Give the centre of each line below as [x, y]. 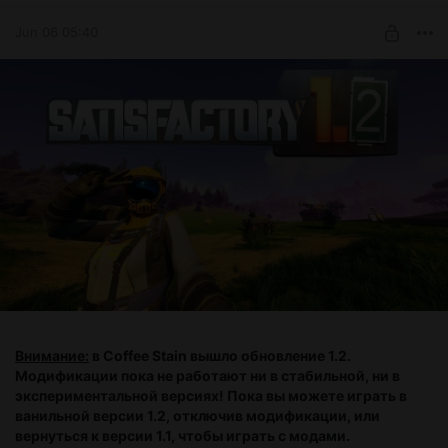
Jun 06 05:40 [56, 32]
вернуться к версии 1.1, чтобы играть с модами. [182, 435]
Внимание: [52, 355]
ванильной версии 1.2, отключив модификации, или [197, 415]
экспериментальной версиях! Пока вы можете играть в [211, 395]
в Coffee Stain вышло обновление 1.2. [220, 355]
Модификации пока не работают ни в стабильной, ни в [207, 375]
